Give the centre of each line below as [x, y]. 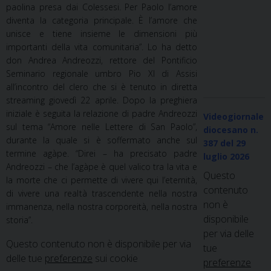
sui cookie [115, 258]
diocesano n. [231, 130]
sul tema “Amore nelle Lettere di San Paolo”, [102, 126]
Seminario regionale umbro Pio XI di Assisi [102, 73]
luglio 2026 [226, 157]
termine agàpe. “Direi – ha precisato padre [102, 153]
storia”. [19, 220]
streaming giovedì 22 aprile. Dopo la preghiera [102, 100]
